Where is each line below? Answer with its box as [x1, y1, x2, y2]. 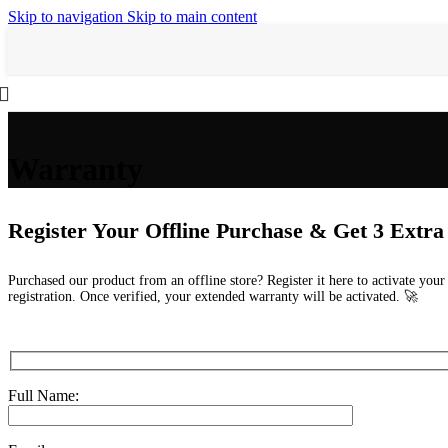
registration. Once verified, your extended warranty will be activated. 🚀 [8, 288, 418, 304]
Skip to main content [127, 8, 257, 25]
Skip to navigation [8, 8, 127, 25]
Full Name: [8, 386, 79, 404]
